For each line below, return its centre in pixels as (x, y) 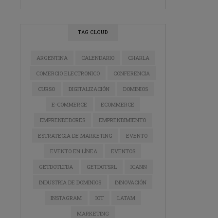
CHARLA (138, 57)
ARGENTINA (52, 57)
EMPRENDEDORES (62, 120)
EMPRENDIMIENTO (122, 120)
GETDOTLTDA (56, 166)
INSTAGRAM (66, 198)
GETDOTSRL (101, 166)
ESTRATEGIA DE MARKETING (75, 135)
